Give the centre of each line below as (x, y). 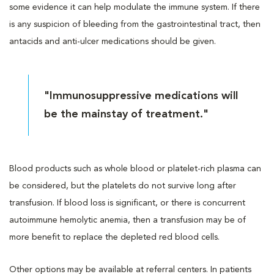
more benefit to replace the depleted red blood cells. (114, 237)
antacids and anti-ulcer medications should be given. (113, 41)
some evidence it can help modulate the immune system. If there (135, 7)
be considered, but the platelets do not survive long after (123, 186)
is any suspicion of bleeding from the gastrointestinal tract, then (135, 24)
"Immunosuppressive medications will (141, 96)
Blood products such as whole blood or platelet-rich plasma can (135, 168)
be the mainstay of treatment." (127, 114)
